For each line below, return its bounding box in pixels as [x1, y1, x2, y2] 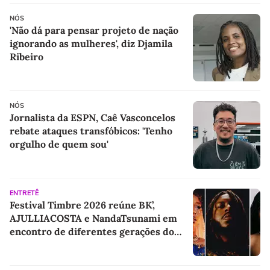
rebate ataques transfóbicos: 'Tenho [10, 124, 172, 137]
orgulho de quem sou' [10, 137, 108, 150]
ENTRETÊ [10, 188, 39, 198]
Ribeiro [10, 50, 43, 63]
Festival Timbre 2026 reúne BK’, [10, 198, 155, 211]
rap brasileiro [10, 238, 72, 251]
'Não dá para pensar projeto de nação [10, 24, 178, 36]
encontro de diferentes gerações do [10, 225, 174, 237]
